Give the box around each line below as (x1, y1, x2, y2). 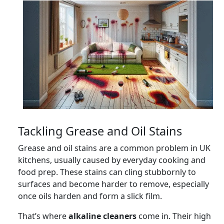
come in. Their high (136, 210, 211, 221)
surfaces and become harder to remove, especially (18, 178, 209, 189)
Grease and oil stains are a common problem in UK (18, 142, 210, 153)
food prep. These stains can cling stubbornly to (18, 166, 196, 177)
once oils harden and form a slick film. (18, 190, 162, 201)
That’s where (18, 210, 68, 221)
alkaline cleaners (68, 210, 136, 221)
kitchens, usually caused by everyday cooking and (18, 154, 205, 165)
